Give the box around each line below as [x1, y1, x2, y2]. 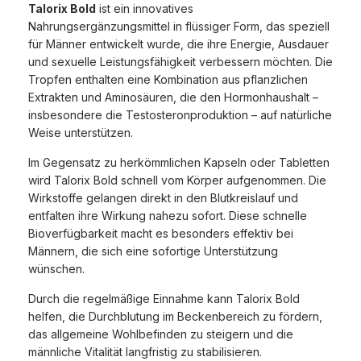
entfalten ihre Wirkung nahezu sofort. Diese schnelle [28, 209, 307, 223]
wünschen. [28, 262, 85, 276]
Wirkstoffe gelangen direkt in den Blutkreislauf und [28, 191, 298, 205]
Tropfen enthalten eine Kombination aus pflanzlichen [28, 73, 308, 87]
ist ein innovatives [96, 2, 193, 16]
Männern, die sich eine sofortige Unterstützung [28, 244, 278, 259]
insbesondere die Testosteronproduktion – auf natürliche [28, 108, 332, 122]
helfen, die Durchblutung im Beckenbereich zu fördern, [28, 309, 322, 324]
